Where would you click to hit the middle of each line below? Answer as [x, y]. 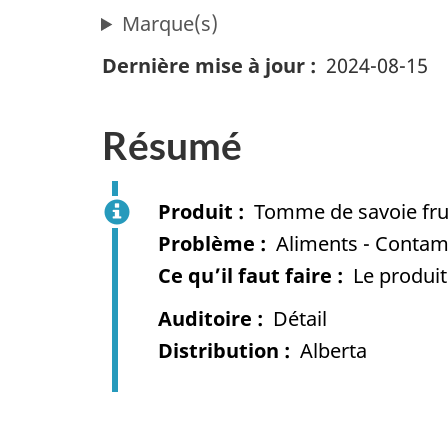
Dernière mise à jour [203, 66]
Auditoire [205, 319]
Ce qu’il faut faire [245, 275]
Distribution [218, 351]
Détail [300, 319]
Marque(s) [170, 24]
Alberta [333, 351]
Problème [206, 243]
